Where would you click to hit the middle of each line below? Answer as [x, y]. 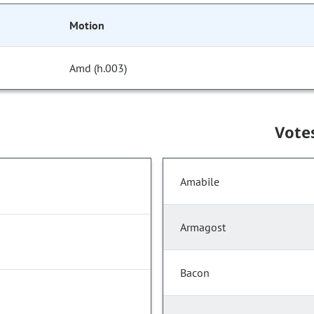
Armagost [203, 227]
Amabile [200, 182]
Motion [87, 26]
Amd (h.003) [98, 68]
